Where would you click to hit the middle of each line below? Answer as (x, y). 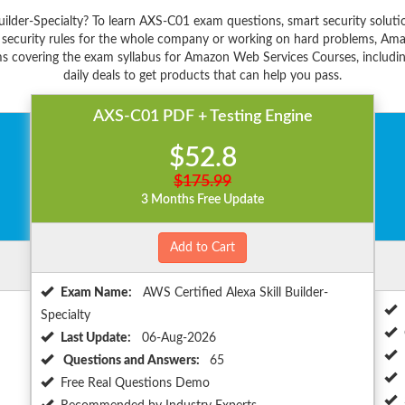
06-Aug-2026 (177, 339)
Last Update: (96, 339)
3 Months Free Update (202, 200)
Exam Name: (96, 293)
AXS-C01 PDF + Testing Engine (202, 117)
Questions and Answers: (132, 361)
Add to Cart (202, 248)
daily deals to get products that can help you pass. (202, 76)
